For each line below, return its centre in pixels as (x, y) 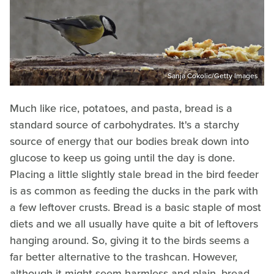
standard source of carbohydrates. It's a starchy (124, 125)
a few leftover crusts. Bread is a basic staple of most (135, 208)
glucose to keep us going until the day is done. (122, 158)
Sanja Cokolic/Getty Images (213, 76)
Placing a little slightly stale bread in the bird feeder (134, 175)
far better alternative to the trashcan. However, (124, 257)
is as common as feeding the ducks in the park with (134, 191)
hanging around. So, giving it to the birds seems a (130, 241)
